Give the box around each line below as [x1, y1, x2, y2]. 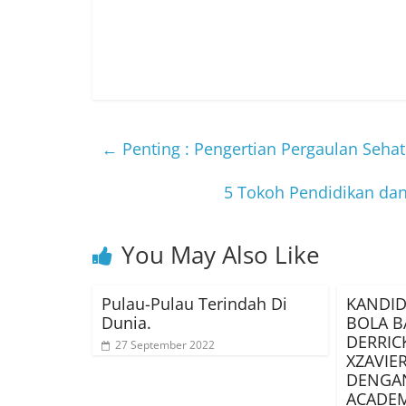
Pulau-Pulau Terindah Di [101, 293, 287, 315]
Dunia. [101, 312, 151, 334]
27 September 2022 [115, 337, 215, 353]
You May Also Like [121, 238, 320, 272]
